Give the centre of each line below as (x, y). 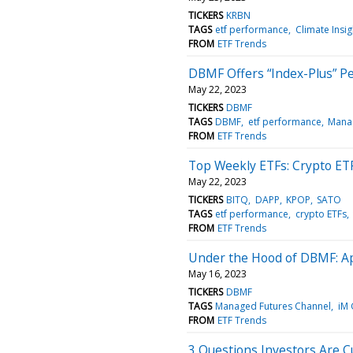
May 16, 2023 (217, 273)
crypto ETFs (321, 214)
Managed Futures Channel (273, 306)
